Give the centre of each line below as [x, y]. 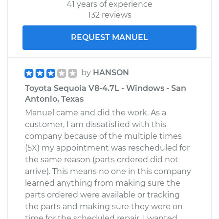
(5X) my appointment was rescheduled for [107, 148]
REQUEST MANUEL [109, 37]
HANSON [111, 72]
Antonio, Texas [54, 99]
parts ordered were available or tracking [102, 195]
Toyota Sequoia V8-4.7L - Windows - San [106, 88]
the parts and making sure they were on [104, 206]
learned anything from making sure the [103, 183]
